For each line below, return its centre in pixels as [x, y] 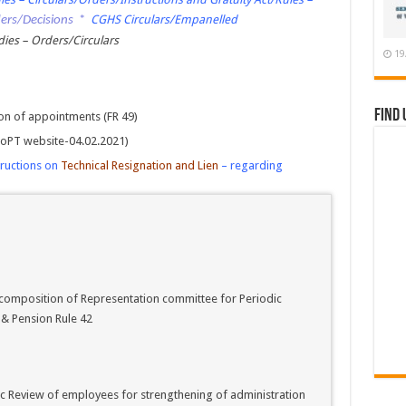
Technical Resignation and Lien [139, 166]
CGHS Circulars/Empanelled [164, 20]
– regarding [250, 166]
